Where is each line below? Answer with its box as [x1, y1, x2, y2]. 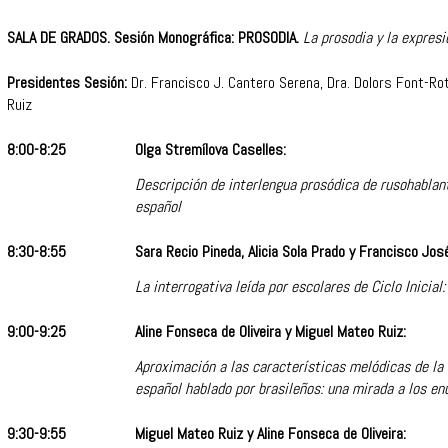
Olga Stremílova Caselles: [135, 139, 286, 161]
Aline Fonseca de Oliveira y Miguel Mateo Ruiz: [135, 321, 406, 343]
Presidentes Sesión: [7, 72, 127, 94]
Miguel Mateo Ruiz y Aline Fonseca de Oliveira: [135, 423, 406, 445]
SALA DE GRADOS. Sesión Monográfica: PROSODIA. [7, 27, 303, 49]
